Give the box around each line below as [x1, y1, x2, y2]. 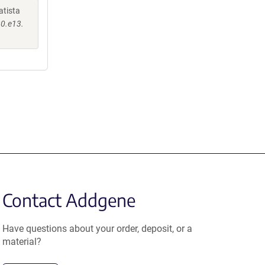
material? [2, 236, 42, 247]
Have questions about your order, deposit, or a [2, 223, 193, 234]
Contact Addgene [2, 189, 136, 211]
